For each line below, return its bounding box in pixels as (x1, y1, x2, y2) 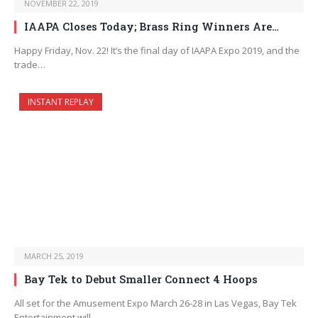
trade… (14, 58, 45, 72)
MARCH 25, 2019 (24, 251, 84, 262)
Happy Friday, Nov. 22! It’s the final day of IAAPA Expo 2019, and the (14, 44, 300, 57)
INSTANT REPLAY (28, 96, 94, 109)
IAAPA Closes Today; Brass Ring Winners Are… (24, 19, 279, 34)
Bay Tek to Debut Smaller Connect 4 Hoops (24, 272, 258, 287)
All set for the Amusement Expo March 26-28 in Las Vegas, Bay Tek (14, 297, 297, 310)
